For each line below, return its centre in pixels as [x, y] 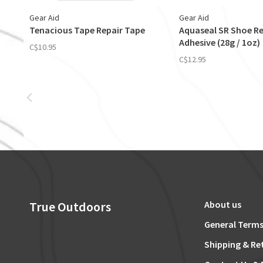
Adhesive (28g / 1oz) [220, 42]
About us [223, 204]
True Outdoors [70, 207]
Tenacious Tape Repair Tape [87, 30]
